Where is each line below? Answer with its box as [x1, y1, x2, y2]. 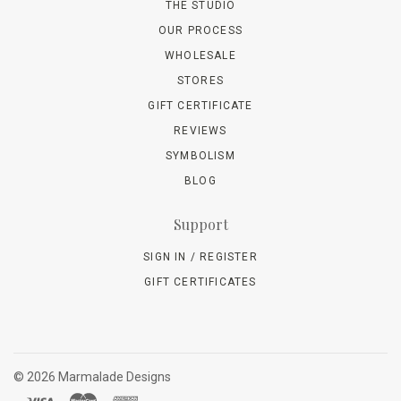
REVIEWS [174, 124, 227, 137]
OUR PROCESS [158, 23, 243, 37]
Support [173, 214, 228, 234]
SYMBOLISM [166, 149, 235, 162]
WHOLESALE [165, 48, 236, 62]
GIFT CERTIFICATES [144, 275, 257, 288]
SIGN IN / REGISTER [143, 250, 258, 263]
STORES [176, 73, 225, 87]
